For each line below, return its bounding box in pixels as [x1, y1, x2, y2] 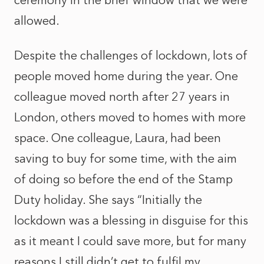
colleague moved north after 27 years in [14, 90, 230, 104]
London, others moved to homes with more [14, 110, 246, 124]
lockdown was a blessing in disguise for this [14, 213, 248, 227]
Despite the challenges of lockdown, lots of [14, 48, 247, 62]
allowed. [14, 14, 60, 28]
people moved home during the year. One [14, 69, 238, 83]
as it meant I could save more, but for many [14, 234, 246, 248]
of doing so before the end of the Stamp [14, 172, 233, 186]
